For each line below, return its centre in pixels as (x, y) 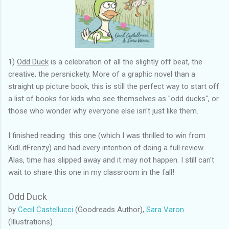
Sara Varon (165, 209)
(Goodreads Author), (110, 209)
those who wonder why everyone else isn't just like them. (103, 111)
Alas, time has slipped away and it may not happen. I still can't (111, 160)
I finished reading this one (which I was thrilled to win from (107, 135)
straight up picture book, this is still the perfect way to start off (114, 86)
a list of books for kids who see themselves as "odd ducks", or (113, 98)
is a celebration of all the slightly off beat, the (125, 62)
